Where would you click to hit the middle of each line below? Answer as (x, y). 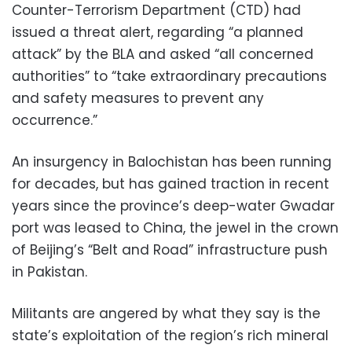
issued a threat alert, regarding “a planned (158, 32)
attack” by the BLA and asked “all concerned (163, 54)
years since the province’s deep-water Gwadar (173, 205)
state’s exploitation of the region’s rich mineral (170, 335)
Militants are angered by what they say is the (166, 313)
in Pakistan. (49, 271)
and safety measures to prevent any (138, 98)
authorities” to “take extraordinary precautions (169, 76)
